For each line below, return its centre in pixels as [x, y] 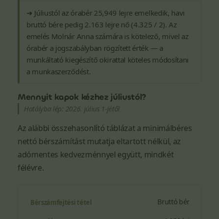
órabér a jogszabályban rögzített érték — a [95, 48]
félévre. [31, 168]
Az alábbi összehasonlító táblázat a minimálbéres [105, 128]
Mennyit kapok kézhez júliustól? [82, 97]
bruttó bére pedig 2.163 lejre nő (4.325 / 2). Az [102, 24]
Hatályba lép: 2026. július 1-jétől [72, 109]
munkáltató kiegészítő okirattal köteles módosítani [108, 60]
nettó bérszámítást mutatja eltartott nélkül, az [99, 141]
